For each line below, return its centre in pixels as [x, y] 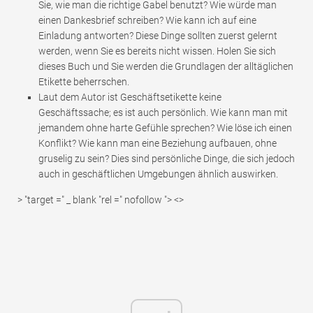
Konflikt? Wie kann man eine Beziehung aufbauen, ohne [158, 144]
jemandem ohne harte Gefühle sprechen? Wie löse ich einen [165, 128]
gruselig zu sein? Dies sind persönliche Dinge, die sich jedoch [167, 159]
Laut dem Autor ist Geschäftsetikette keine [130, 97]
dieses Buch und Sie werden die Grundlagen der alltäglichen [166, 67]
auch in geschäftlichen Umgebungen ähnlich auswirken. [158, 174]
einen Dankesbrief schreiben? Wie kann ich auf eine [147, 21]
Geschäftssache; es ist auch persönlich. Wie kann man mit [163, 113]
